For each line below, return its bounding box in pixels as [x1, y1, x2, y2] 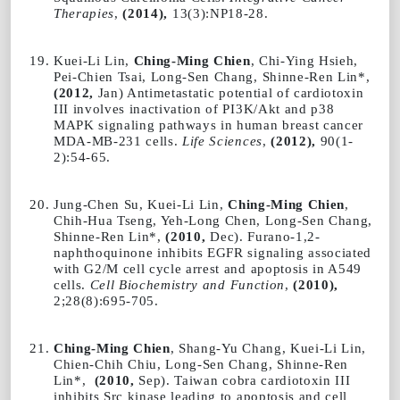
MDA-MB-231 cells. [54, 132, 183, 148]
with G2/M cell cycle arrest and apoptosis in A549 [54, 260, 362, 276]
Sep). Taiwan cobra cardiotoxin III [134, 371, 351, 387]
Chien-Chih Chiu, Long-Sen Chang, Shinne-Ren [54, 355, 348, 371]
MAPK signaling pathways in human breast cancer [54, 116, 363, 132]
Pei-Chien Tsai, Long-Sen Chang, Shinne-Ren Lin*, [54, 68, 371, 84]
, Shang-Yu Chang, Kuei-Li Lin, [170, 339, 366, 355]
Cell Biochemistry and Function [89, 276, 285, 292]
